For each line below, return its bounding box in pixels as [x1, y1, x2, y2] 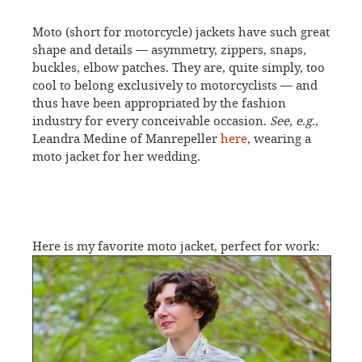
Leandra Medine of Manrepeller [32, 132, 221, 146]
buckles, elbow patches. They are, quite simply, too [32, 61, 325, 75]
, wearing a [247, 132, 311, 146]
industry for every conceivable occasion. [32, 114, 270, 128]
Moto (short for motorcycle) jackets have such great [32, 25, 330, 40]
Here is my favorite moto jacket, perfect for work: [32, 238, 319, 254]
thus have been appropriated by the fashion [32, 96, 286, 111]
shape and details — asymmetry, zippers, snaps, [32, 43, 306, 57]
